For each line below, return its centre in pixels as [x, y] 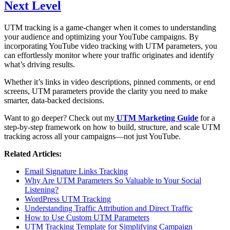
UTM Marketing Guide [157, 118]
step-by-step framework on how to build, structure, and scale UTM [112, 127]
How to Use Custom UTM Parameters [87, 218]
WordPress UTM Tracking [68, 199]
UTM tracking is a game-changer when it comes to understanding [110, 28]
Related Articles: [33, 154]
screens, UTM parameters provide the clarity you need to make [106, 91]
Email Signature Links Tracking [76, 171]
